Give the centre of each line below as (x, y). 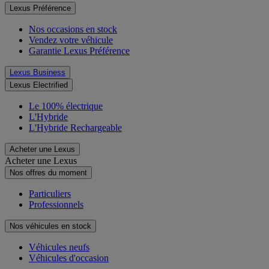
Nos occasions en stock (73, 29)
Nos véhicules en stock (50, 226)
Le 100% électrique (66, 106)
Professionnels (56, 205)
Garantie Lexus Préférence (79, 51)
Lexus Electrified (39, 85)
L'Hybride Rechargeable (75, 128)
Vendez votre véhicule (71, 40)
